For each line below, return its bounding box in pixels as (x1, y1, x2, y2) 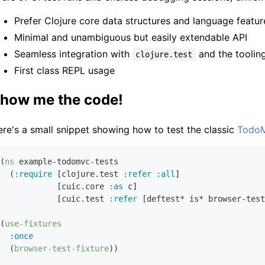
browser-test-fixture (14, 243, 109, 253)
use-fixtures (5, 218, 62, 228)
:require (14, 169, 52, 179)
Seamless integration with (14, 47, 132, 60)
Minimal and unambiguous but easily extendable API (14, 31, 247, 43)
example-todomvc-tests (14, 156, 118, 166)
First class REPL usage (14, 64, 115, 76)
